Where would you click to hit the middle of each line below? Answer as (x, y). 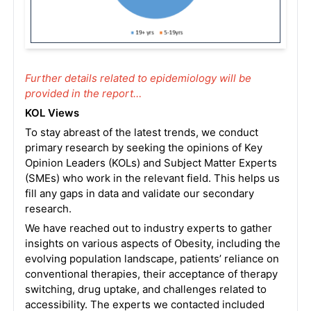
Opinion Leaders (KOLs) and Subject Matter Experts (151, 163)
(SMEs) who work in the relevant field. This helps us (152, 178)
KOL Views (52, 113)
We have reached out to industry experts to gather (148, 228)
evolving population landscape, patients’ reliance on (152, 259)
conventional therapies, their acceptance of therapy (151, 274)
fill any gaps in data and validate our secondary (139, 194)
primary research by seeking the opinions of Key (143, 148)
